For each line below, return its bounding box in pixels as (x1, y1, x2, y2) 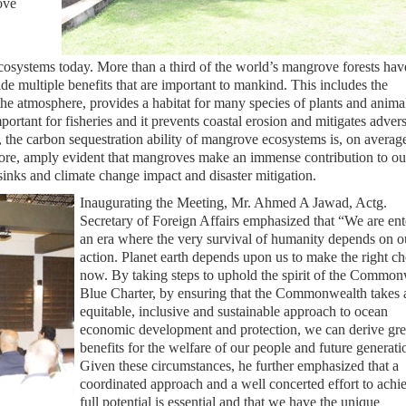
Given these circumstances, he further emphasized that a (80, 358, 399, 373)
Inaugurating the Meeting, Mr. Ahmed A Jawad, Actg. (80, 195, 387, 210)
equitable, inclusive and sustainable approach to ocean (80, 304, 388, 319)
